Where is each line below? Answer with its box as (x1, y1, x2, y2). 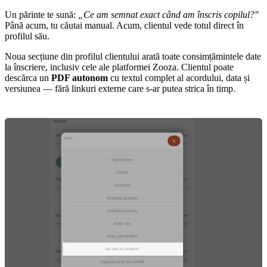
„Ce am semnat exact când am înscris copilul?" (78, 9, 259, 20)
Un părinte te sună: (5, 9, 78, 20)
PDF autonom (51, 72, 108, 83)
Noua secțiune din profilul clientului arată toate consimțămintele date (5, 51, 261, 61)
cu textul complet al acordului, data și (108, 72, 250, 83)
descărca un (5, 72, 51, 83)
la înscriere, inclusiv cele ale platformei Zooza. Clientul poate (5, 61, 234, 72)
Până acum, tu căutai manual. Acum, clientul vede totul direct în (5, 20, 244, 30)
